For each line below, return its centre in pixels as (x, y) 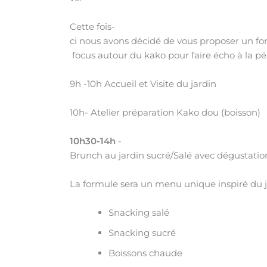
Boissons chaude (145, 253)
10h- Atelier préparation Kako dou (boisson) (165, 112)
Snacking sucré (142, 232)
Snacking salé (139, 212)
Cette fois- (92, 26)
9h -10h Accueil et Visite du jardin (143, 83)
